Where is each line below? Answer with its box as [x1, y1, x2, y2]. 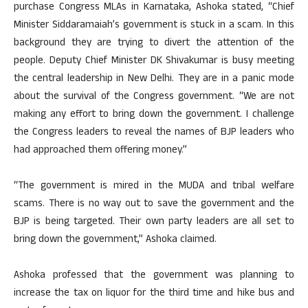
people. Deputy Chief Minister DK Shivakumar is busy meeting [14, 53, 294, 70]
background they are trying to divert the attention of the [14, 35, 294, 52]
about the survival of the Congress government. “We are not [14, 89, 294, 106]
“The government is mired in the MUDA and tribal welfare [14, 178, 294, 195]
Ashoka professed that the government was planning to [14, 267, 294, 285]
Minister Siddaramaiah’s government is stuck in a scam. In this [14, 17, 294, 34]
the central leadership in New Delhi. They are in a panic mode [14, 71, 294, 88]
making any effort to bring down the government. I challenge [14, 107, 294, 124]
